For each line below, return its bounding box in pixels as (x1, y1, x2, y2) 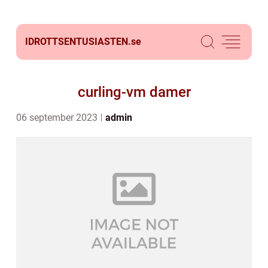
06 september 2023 (16, 112, 100, 123)
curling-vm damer (77, 84, 191, 100)
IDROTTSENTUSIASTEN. (25, 36, 131, 47)
